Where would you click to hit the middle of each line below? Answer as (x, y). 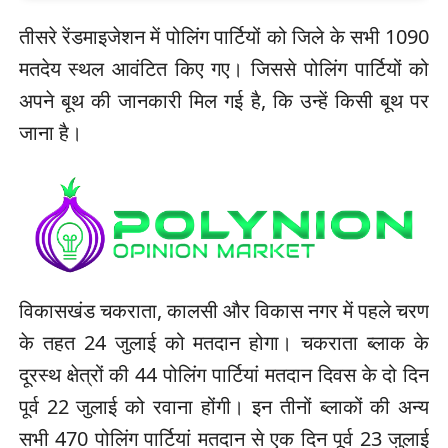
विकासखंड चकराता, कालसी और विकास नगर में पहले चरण (224, 310)
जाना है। (50, 133)
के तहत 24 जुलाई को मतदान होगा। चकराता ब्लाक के (224, 342)
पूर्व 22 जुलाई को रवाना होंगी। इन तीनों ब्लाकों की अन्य (224, 406)
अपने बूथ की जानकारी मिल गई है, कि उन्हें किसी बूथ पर (224, 101)
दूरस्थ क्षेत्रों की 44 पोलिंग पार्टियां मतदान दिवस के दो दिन (224, 374)
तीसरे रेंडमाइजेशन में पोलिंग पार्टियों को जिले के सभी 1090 (224, 37)
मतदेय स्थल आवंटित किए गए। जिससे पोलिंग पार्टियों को (224, 69)
